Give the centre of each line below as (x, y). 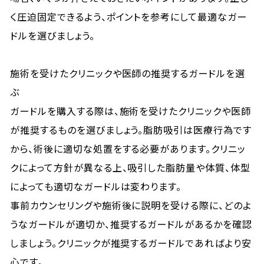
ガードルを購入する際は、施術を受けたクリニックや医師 (131, 111)
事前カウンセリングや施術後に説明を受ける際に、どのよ (131, 205)
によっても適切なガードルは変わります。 (96, 186)
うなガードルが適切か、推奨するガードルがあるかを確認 (131, 224)
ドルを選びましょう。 (52, 35)
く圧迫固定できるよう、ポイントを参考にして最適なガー (128, 16)
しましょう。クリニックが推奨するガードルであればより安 (131, 243)
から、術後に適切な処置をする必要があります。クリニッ (128, 148)
